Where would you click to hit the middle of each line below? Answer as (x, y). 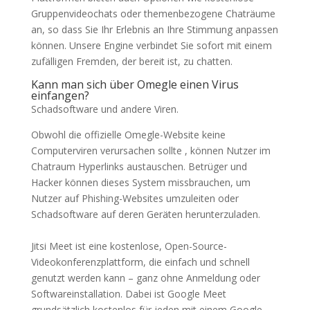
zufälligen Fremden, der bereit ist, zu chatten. (131, 61)
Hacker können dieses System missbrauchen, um (140, 182)
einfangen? (60, 95)
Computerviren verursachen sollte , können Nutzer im (151, 151)
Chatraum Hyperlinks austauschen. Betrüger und (139, 166)
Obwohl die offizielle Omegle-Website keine (128, 135)
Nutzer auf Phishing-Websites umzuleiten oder (135, 198)
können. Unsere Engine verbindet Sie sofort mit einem (151, 45)
